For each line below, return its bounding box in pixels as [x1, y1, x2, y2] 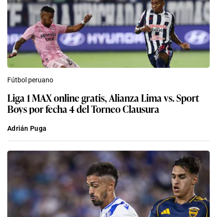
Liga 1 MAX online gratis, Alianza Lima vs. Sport [7, 90, 199, 105]
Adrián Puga [7, 124, 47, 132]
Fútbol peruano [7, 76, 53, 84]
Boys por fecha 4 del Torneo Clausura [7, 101, 159, 116]
